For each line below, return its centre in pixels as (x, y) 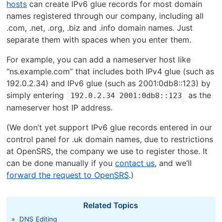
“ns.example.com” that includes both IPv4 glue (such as (111, 72)
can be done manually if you (61, 163)
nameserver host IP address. (60, 108)
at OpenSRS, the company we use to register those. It (107, 151)
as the (199, 95)
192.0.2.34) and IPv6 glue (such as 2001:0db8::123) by (109, 83)
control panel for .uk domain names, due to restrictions (110, 139)
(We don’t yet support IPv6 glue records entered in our (110, 128)
